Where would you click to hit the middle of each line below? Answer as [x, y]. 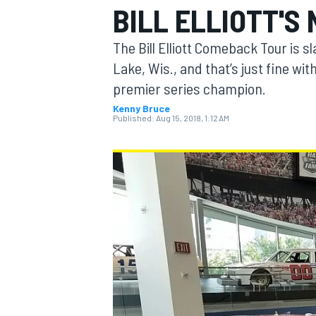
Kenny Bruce [141, 108]
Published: [134, 118]
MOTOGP [130, 96]
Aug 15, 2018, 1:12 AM [193, 118]
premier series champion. [189, 88]
